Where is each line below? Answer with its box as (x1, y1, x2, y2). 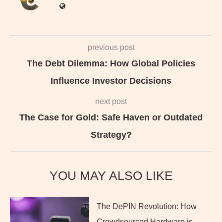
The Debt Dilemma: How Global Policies (27, 58, 195, 68)
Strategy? (90, 129, 132, 140)
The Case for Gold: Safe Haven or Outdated (19, 112, 203, 122)
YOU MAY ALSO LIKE (49, 168, 173, 182)
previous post (87, 43, 135, 52)
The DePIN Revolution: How (97, 202, 197, 211)
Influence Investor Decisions (51, 75, 171, 86)
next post (95, 97, 127, 106)
